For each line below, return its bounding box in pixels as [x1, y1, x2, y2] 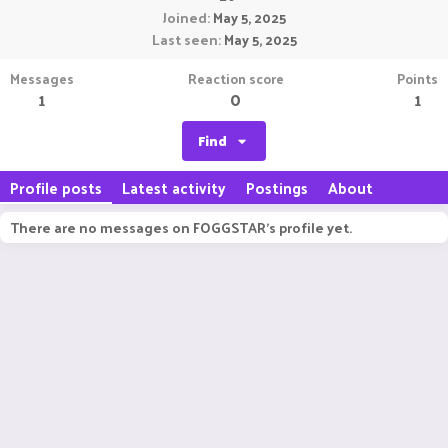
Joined [162, 5, 207, 30]
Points [397, 66, 438, 91]
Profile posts [10, 174, 102, 201]
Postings [246, 174, 308, 201]
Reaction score [187, 66, 284, 91]
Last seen [151, 27, 218, 52]
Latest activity [122, 174, 226, 201]
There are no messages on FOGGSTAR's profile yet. [10, 215, 352, 240]
